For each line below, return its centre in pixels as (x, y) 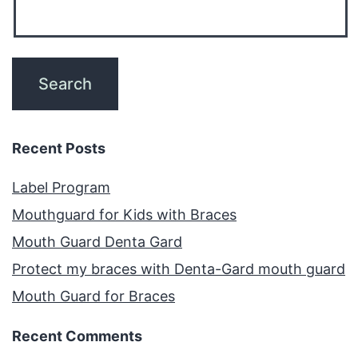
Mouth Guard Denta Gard (97, 242)
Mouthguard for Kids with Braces (124, 215)
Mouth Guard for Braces (93, 296)
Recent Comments (77, 336)
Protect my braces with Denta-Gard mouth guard (179, 269)
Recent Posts (59, 149)
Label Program (61, 188)
